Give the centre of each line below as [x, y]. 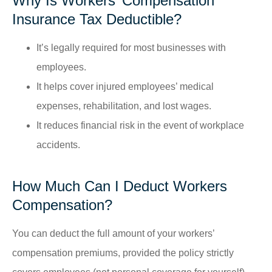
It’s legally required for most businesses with [131, 47]
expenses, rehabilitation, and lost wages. [124, 106]
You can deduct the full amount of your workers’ [113, 233]
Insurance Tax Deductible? [97, 19]
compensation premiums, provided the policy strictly [123, 253]
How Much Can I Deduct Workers [120, 186]
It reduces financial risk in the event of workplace [140, 125]
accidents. [58, 144]
